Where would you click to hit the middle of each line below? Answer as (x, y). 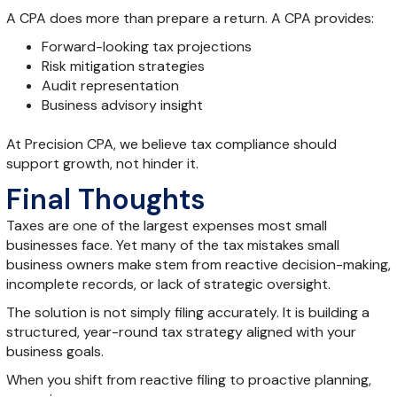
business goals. (54, 351)
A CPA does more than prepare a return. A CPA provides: (190, 18)
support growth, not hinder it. (102, 163)
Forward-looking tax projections (146, 46)
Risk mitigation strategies (123, 66)
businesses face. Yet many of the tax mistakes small (172, 245)
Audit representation (110, 85)
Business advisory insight (122, 105)
